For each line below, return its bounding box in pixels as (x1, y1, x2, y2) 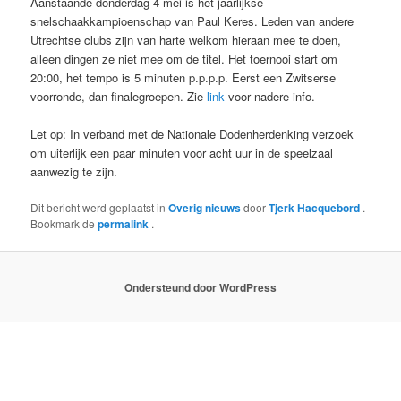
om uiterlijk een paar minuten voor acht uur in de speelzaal (30, 143, 334, 161)
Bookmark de (30, 216, 98, 232)
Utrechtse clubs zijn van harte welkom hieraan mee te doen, (30, 30, 342, 48)
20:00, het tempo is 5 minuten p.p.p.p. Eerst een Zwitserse (30, 68, 337, 86)
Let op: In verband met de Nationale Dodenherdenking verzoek (30, 124, 354, 142)
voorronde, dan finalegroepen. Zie (30, 87, 208, 105)
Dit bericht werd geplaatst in (30, 200, 169, 216)
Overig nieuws (168, 200, 242, 217)
